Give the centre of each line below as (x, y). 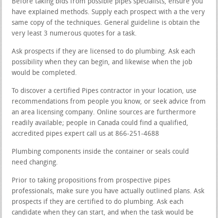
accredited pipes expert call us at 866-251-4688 (86, 134)
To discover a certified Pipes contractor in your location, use (104, 91)
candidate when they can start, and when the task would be (103, 213)
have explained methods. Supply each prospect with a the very (109, 13)
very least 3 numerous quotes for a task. (74, 34)
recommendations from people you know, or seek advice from (109, 102)
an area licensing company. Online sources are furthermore (104, 113)
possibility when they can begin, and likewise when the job (102, 63)
